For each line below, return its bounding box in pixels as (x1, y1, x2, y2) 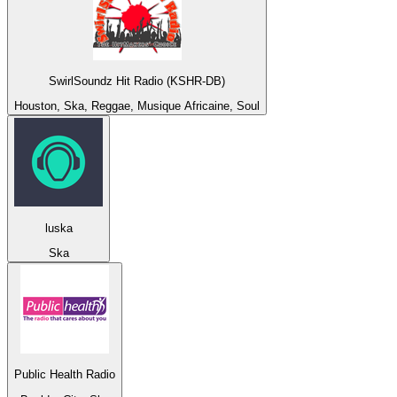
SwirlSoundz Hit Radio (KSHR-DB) (49, 74, 225, 88)
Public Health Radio (14, 368, 115, 382)
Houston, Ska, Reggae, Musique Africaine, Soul (14, 99, 260, 113)
